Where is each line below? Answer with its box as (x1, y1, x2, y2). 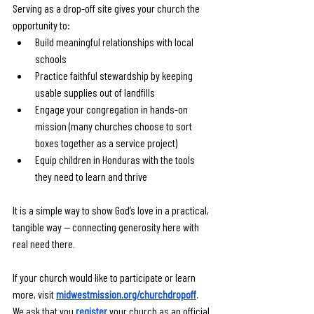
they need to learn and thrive (35, 170, 147, 183)
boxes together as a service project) (35, 136, 177, 149)
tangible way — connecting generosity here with (13, 220, 201, 233)
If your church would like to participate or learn (13, 271, 198, 284)
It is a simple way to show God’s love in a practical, (13, 203, 211, 217)
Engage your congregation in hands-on (35, 102, 190, 116)
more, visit (13, 287, 56, 301)
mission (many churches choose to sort (35, 119, 194, 132)
